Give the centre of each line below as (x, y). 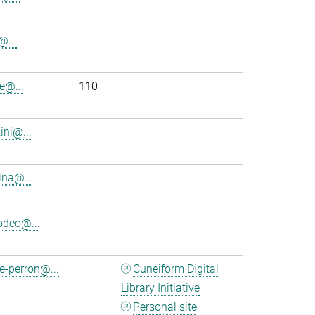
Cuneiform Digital (176, 269)
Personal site (165, 307)
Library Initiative (161, 288)
